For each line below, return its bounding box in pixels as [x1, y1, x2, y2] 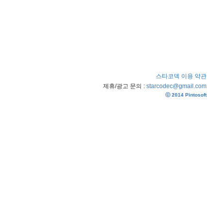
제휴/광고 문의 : [103, 82, 146, 90]
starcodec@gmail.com [146, 82, 207, 90]
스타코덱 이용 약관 [156, 72, 207, 80]
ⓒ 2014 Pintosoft [165, 92, 207, 98]
